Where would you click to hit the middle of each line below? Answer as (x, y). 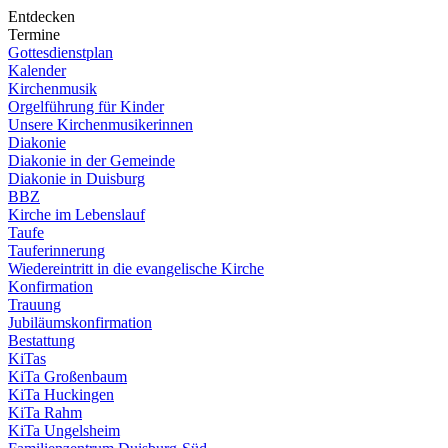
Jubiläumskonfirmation (80, 322)
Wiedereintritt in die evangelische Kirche (136, 268)
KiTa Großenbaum (67, 376)
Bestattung (41, 340)
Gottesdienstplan (60, 52)
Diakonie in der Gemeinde (91, 160)
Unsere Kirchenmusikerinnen (100, 124)
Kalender (37, 70)
